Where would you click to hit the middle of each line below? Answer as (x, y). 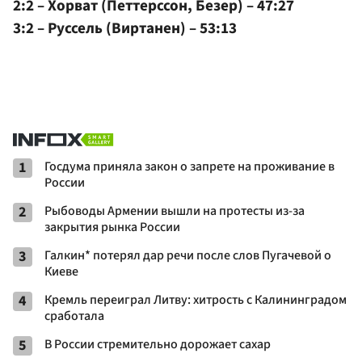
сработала (74, 316)
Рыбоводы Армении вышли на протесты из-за (175, 210)
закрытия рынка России (112, 227)
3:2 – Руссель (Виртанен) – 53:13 (125, 28)
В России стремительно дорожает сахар (158, 344)
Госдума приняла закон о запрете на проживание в (189, 166)
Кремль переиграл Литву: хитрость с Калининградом (196, 299)
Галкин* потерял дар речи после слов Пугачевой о (188, 255)
